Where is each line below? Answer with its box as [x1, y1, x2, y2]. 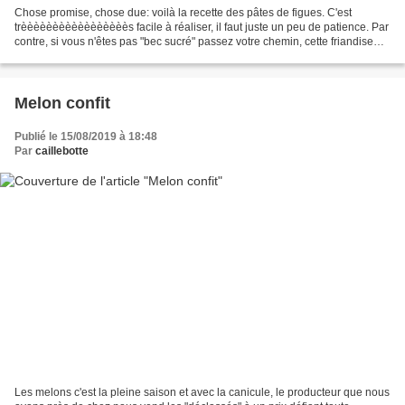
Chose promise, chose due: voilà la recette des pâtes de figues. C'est [14, 5, 352, 19]
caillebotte [35, 144, 89, 157]
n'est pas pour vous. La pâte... [14, 49, 160, 62]
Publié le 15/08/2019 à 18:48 [14, 129, 157, 143]
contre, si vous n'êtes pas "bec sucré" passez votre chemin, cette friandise [14, 34, 373, 48]
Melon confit [14, 93, 110, 112]
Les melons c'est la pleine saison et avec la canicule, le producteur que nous [14, 386, 390, 400]
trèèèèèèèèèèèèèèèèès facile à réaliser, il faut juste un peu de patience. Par [14, 20, 389, 33]
